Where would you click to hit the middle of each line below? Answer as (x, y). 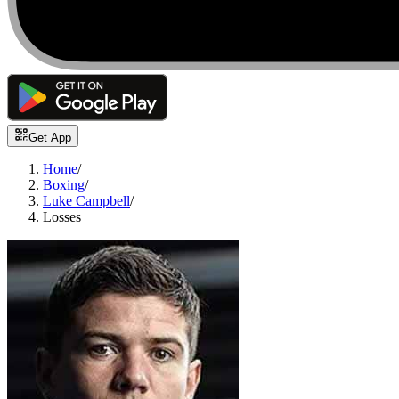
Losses (62, 217)
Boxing (64, 185)
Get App (50, 138)
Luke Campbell (86, 201)
